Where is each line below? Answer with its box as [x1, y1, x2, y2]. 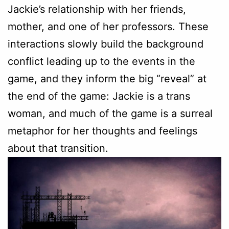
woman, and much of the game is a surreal [8, 107, 213, 120]
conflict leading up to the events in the [8, 55, 195, 67]
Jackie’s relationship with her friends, [8, 3, 186, 15]
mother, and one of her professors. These [8, 20, 209, 33]
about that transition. [8, 142, 108, 154]
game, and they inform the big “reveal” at [8, 72, 207, 85]
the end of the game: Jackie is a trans [8, 89, 190, 102]
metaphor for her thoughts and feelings [8, 124, 197, 137]
